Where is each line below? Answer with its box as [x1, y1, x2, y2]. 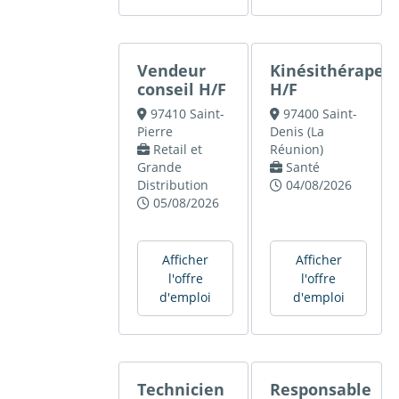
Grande [137, 159, 183, 176]
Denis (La [270, 123, 325, 141]
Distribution [137, 176, 209, 194]
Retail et [152, 141, 202, 159]
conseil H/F [137, 78, 227, 101]
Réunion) [270, 141, 324, 159]
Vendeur [137, 60, 207, 82]
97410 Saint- [150, 105, 224, 123]
